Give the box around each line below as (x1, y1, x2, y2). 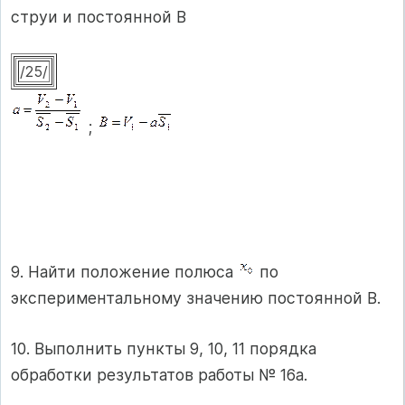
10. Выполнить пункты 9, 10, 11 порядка (11, 338, 316, 358)
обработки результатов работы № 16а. (11, 364, 307, 384)
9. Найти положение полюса (11, 262, 238, 282)
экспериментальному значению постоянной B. (11, 288, 381, 308)
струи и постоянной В (11, 6, 186, 26)
